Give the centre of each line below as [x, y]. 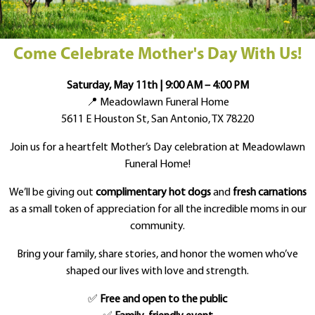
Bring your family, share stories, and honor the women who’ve [157, 254]
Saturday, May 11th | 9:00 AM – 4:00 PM [157, 85]
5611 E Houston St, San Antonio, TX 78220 [157, 119]
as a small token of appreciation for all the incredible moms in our [157, 209]
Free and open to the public [163, 299]
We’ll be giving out [52, 192]
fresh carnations [269, 192]
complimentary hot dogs [153, 192]
